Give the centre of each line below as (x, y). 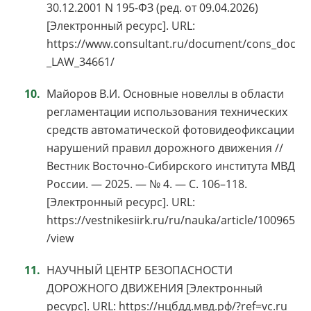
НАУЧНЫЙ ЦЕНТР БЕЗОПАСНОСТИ (140, 270)
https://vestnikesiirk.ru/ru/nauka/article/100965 (171, 220)
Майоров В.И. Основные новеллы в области (165, 93)
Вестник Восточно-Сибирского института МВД (171, 166)
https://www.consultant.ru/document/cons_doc (171, 43)
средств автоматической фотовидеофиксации (170, 129)
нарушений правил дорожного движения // (165, 148)
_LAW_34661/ (81, 61)
